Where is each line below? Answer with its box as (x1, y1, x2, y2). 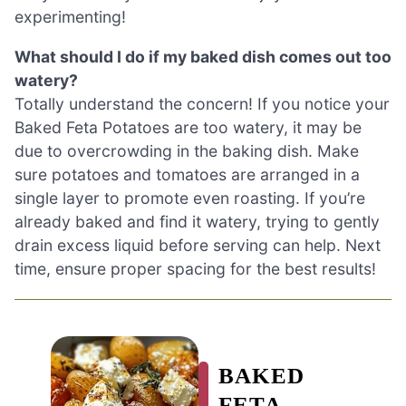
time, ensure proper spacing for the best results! (14, 259, 376, 279)
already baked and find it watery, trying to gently (14, 212, 380, 232)
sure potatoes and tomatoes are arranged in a (14, 165, 360, 185)
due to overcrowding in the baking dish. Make (14, 141, 359, 161)
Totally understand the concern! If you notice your (14, 94, 390, 114)
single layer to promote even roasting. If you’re (14, 188, 365, 208)
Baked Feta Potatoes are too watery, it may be (14, 118, 362, 138)
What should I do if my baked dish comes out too (14, 47, 391, 67)
